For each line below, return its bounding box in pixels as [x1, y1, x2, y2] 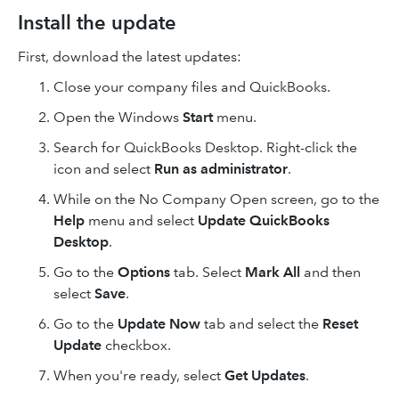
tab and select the [200, 315, 322, 332]
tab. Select [170, 264, 245, 281]
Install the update [18, 11, 176, 35]
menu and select [85, 212, 198, 229]
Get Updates [224, 367, 305, 384]
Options [118, 264, 170, 281]
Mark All [245, 264, 300, 281]
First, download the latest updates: [18, 48, 241, 65]
